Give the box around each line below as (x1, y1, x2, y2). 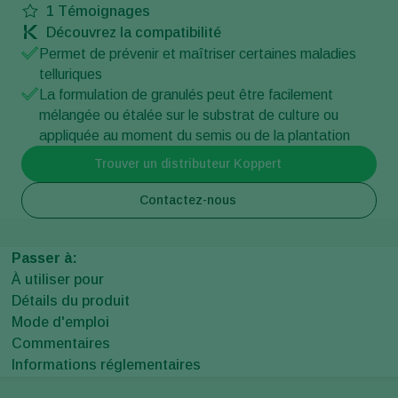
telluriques (39, 66, 102, 82)
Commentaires (12, 335, 110, 351)
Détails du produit (12, 292, 130, 308)
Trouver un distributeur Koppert (93, 155, 282, 171)
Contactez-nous (139, 192, 236, 207)
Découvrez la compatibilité (43, 24, 221, 40)
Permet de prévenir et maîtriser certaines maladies (39, 45, 356, 61)
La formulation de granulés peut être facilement (39, 86, 333, 102)
